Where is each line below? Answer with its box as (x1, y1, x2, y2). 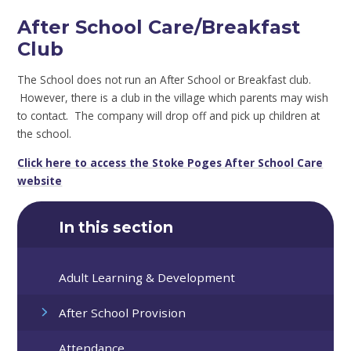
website (17, 172, 63, 188)
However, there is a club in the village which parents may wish (17, 90, 329, 106)
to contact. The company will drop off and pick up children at (17, 108, 320, 124)
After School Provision (59, 304, 186, 320)
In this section (59, 218, 174, 237)
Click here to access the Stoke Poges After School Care (17, 154, 324, 170)
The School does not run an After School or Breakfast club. (17, 72, 312, 88)
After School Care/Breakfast (17, 15, 301, 38)
